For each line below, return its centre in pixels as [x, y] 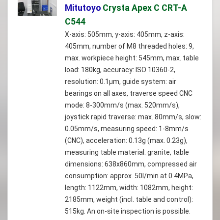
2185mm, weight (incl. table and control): [129, 200]
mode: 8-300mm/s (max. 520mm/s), [122, 105]
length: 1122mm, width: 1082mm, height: [129, 188]
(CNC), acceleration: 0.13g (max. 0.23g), [126, 141]
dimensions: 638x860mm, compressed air [131, 164]
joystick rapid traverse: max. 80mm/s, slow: [133, 117]
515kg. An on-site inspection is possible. [128, 211]
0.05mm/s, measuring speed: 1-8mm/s [127, 129]
